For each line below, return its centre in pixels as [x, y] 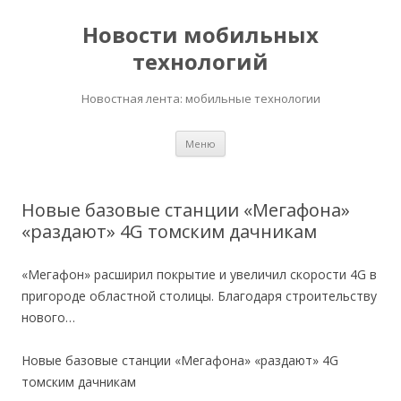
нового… [48, 317]
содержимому [268, 162]
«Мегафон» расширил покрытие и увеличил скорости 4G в [199, 274]
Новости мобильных [200, 34]
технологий [200, 61]
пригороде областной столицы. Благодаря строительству [199, 296]
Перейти [252, 137]
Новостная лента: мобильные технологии [200, 98]
